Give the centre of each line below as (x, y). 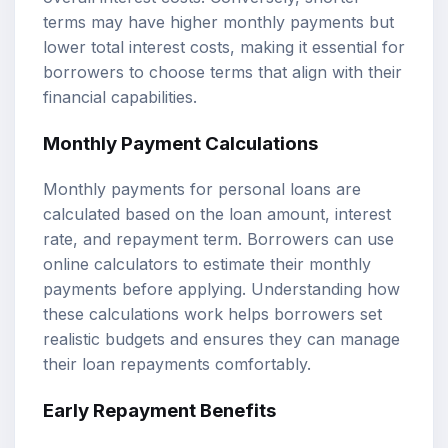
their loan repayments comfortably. (177, 363)
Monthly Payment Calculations (180, 144)
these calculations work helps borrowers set (212, 313)
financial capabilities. (120, 97)
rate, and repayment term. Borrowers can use (218, 238)
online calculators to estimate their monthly (207, 263)
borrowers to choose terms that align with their (222, 72)
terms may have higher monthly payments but (218, 22)
